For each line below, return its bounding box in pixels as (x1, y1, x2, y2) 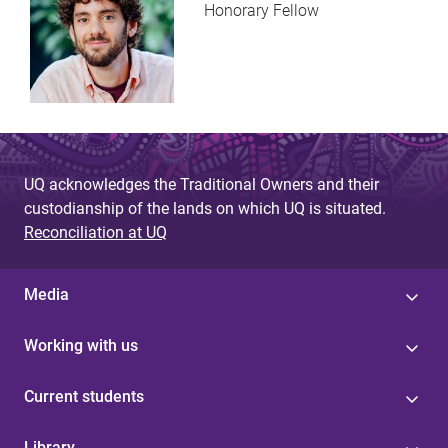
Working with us (24, 336, 138, 356)
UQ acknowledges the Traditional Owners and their (24, 175, 379, 195)
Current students (24, 387, 144, 407)
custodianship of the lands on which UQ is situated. (24, 199, 386, 219)
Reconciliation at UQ (24, 223, 167, 243)
